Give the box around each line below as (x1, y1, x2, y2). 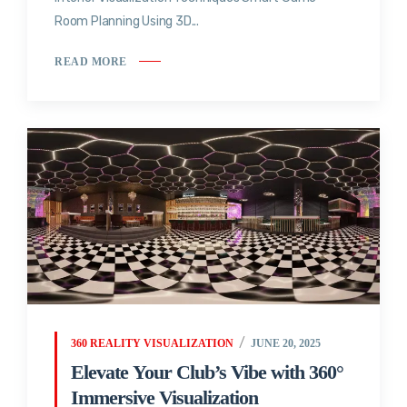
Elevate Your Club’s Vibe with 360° (71, 360, 343, 383)
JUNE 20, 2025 (250, 336, 321, 350)
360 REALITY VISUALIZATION (71, 336, 233, 350)
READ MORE (55, 55, 127, 68)
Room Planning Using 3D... (55, 14, 199, 30)
